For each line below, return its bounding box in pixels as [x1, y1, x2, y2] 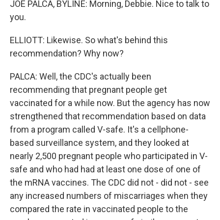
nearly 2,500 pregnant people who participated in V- [10, 151, 208, 161]
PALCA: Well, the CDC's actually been [10, 71, 151, 82]
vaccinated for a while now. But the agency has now [10, 98, 210, 108]
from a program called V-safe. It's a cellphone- [10, 124, 189, 135]
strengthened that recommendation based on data [10, 111, 206, 121]
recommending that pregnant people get [10, 84, 167, 95]
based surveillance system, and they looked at [10, 137, 189, 148]
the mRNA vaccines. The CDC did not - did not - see [10, 177, 209, 188]
